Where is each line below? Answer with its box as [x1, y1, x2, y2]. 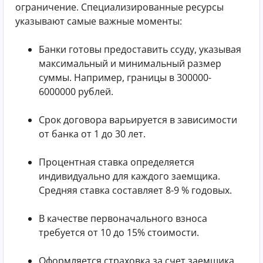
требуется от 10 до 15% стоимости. [39, 226, 199, 240]
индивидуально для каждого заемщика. [39, 170, 220, 183]
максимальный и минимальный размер [39, 57, 221, 70]
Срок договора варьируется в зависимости [39, 113, 237, 127]
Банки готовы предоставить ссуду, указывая [39, 43, 241, 56]
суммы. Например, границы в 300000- [39, 71, 211, 85]
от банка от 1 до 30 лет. [39, 127, 146, 141]
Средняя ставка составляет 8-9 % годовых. [39, 184, 234, 197]
